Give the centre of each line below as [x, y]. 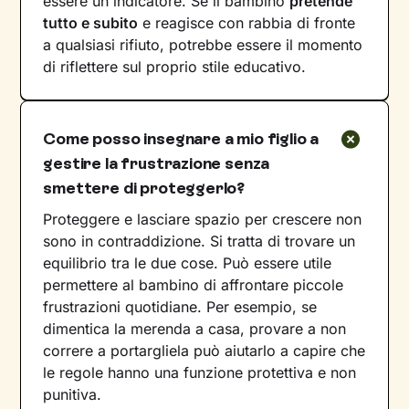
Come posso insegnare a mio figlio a [181, 138]
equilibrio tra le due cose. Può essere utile [188, 262]
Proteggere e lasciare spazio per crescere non [203, 219]
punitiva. [73, 394]
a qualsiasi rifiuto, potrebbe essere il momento [203, 44]
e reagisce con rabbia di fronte [247, 22]
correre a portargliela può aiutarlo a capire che [204, 350]
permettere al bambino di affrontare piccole [194, 284]
